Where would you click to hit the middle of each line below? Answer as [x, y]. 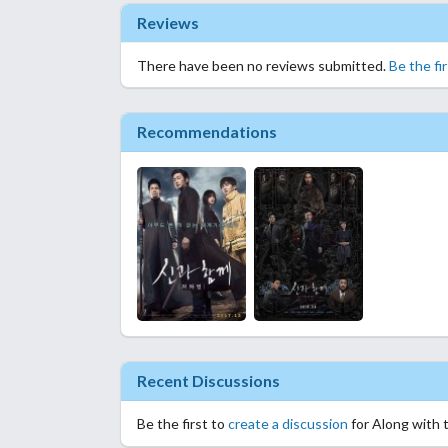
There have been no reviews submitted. [263, 65]
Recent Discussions [208, 381]
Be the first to [182, 424]
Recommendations [207, 131]
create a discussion [288, 424]
